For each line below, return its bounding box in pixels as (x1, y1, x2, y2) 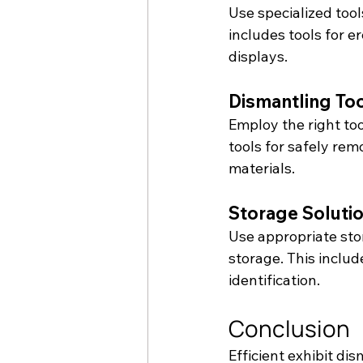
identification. (228, 270, 320, 289)
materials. (228, 158, 295, 177)
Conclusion (228, 312, 350, 344)
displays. (228, 46, 288, 66)
